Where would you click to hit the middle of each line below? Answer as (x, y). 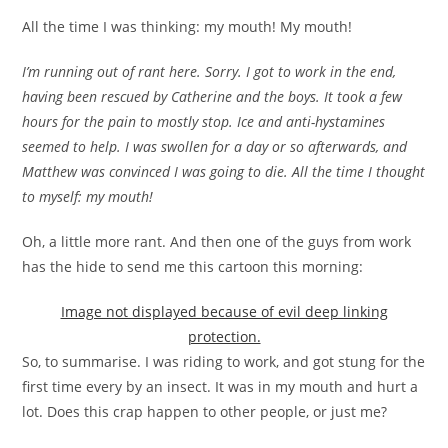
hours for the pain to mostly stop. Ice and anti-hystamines (204, 121)
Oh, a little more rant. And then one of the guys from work (217, 241)
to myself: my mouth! (88, 196)
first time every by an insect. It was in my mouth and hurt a (220, 386)
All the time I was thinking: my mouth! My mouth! (187, 26)
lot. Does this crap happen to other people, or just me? (205, 411)
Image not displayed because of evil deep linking (224, 311)
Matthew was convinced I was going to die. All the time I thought (224, 171)
